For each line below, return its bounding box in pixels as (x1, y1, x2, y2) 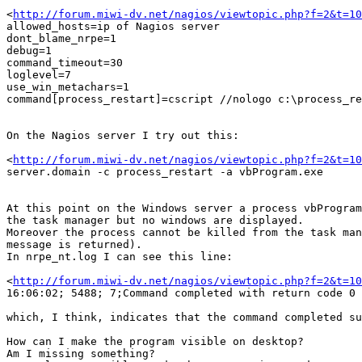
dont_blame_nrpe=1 (6, 32, 116, 45)
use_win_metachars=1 (6, 81, 129, 94)
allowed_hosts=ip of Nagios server (6, 20, 220, 33)
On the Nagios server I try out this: (6, 129, 239, 142)
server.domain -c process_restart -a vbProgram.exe (6, 166, 323, 179)
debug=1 (6, 44, 52, 57)
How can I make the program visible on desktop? (6, 335, 304, 348)
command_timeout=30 (6, 57, 123, 69)
